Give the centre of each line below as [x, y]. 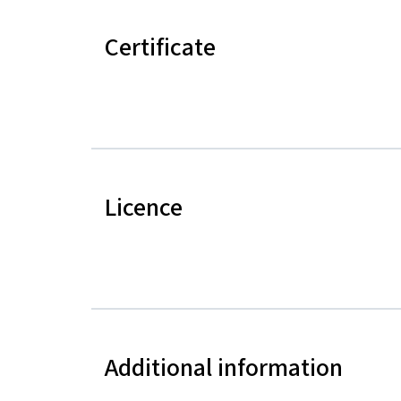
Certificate [160, 47]
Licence [144, 207]
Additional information [224, 367]
